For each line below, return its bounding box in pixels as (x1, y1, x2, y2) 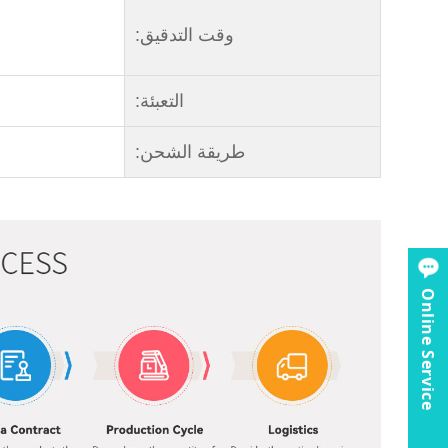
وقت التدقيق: (134, 24, 234, 45)
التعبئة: (134, 90, 184, 111)
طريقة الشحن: (134, 141, 245, 162)
